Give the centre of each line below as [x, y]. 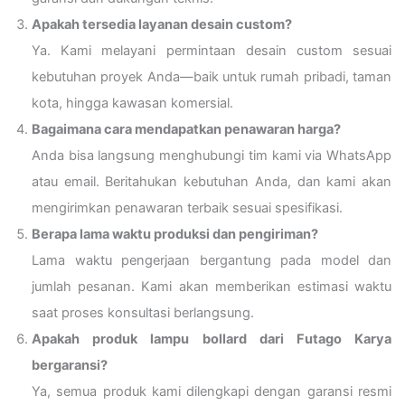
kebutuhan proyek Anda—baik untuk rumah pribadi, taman [212, 76]
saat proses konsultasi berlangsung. [143, 312]
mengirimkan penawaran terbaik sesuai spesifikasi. [187, 207]
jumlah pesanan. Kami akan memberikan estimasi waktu [212, 286]
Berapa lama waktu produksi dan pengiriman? [175, 234]
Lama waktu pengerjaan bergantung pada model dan [212, 260]
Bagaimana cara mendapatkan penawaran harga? [186, 129]
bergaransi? [70, 365]
